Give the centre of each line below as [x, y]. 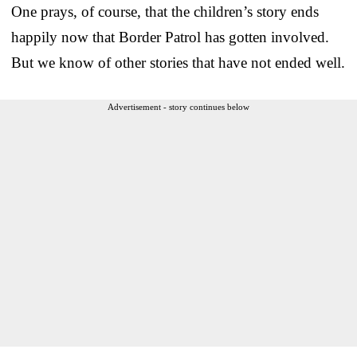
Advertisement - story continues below [178, 107]
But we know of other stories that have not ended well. [178, 63]
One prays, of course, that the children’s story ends [165, 12]
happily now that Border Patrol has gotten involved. [170, 37]
